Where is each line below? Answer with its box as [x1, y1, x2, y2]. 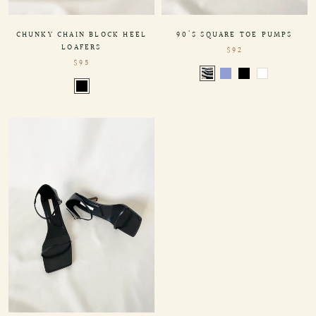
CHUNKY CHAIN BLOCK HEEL [16, 29, 147, 42]
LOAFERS [61, 42, 102, 54]
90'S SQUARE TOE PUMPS [176, 29, 293, 42]
